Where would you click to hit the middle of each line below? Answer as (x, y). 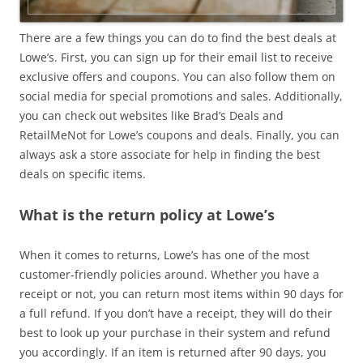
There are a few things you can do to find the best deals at (178, 37)
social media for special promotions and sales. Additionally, (181, 96)
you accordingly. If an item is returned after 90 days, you (173, 352)
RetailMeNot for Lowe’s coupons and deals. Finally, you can (179, 135)
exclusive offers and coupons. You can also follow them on (177, 76)
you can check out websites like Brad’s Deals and (152, 115)
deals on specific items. (83, 173)
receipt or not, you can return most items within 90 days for (181, 293)
